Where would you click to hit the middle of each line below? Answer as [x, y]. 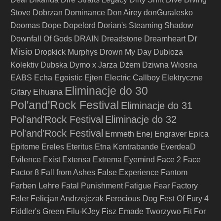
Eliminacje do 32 [141, 119]
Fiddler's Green [37, 211]
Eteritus [79, 147]
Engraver [170, 134]
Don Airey [124, 13]
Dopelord [79, 25]
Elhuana [48, 92]
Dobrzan [48, 13]
